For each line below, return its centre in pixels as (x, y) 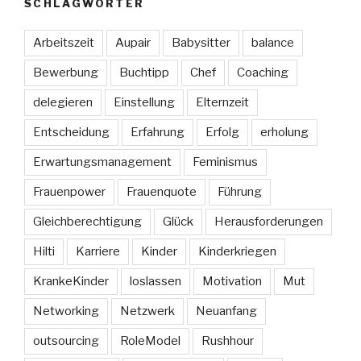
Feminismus (225, 162)
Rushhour (228, 340)
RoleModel (150, 340)
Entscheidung (71, 132)
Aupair (133, 42)
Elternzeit (222, 102)
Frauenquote (162, 191)
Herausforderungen (269, 221)
